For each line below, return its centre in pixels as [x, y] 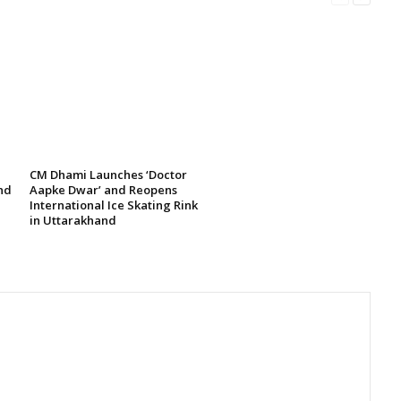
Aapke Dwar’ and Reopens [103, 190]
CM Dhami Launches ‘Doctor [108, 175]
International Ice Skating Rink [114, 205]
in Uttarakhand [73, 220]
